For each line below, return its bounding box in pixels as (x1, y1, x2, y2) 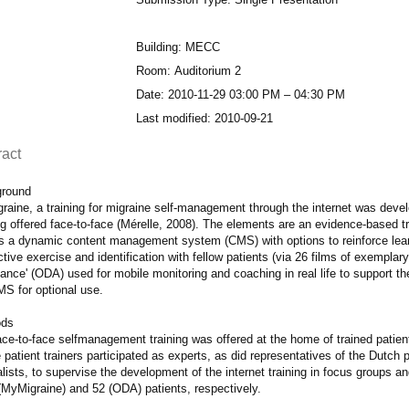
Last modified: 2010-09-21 (135, 110, 273, 125)
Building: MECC (135, 39, 220, 54)
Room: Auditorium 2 (135, 63, 241, 78)
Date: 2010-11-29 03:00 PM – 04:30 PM (135, 87, 345, 101)
